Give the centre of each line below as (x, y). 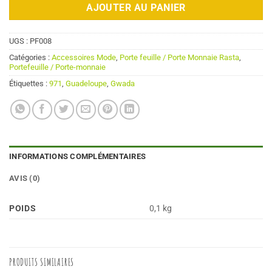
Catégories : (30, 58)
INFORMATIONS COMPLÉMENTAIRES (78, 157)
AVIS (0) (25, 178)
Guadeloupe (86, 84)
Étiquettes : (29, 84)
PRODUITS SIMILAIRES (42, 263)
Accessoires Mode (84, 58)
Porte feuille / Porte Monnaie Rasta (179, 58)
